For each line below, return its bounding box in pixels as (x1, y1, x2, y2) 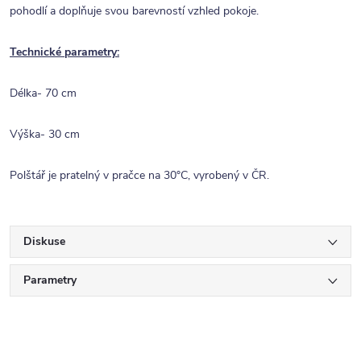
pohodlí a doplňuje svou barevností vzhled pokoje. (10, 3, 259, 19)
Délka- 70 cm (10, 85, 77, 101)
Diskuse (23, 234, 65, 249)
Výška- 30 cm (10, 127, 80, 142)
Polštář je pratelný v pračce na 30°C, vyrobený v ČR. (10, 168, 269, 183)
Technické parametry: (10, 44, 119, 60)
